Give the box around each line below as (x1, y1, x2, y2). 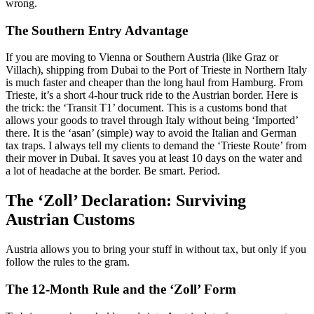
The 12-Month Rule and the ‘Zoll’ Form (6, 281, 236, 296)
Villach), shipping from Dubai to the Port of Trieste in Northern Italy (6, 64, 307, 76)
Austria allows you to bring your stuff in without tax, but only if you (6, 243, 306, 256)
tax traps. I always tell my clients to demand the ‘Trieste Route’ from (6, 139, 306, 152)
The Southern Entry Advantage (6, 22, 188, 38)
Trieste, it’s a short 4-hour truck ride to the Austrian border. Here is (6, 89, 298, 102)
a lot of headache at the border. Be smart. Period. (6, 165, 220, 177)
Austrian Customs (6, 210, 135, 229)
